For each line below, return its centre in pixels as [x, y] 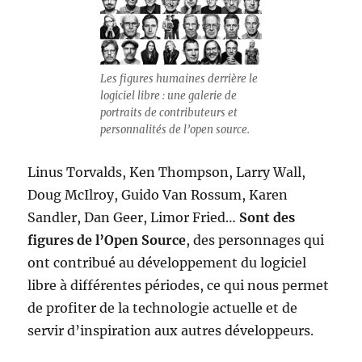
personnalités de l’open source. [175, 130]
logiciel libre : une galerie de [168, 96]
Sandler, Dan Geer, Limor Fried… [134, 217]
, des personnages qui [255, 240]
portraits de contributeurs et [169, 113]
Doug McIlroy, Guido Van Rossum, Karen [158, 195]
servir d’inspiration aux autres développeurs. [171, 330]
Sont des [267, 217]
